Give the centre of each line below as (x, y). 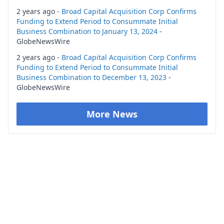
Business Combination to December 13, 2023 (91, 77)
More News (112, 114)
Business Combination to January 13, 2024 (87, 31)
